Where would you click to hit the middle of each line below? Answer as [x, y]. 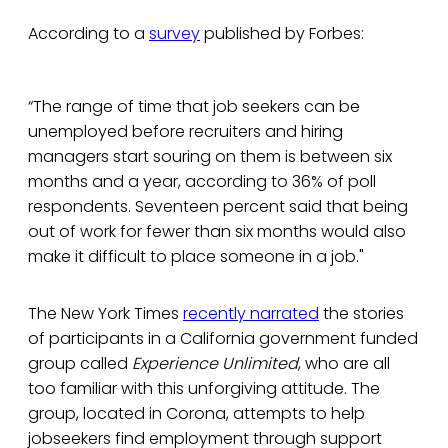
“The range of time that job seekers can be [194, 107]
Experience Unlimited [215, 364]
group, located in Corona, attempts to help [196, 414]
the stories [361, 314]
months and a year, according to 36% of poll [202, 182]
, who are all [344, 364]
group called [80, 364]
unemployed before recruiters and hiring [185, 132]
